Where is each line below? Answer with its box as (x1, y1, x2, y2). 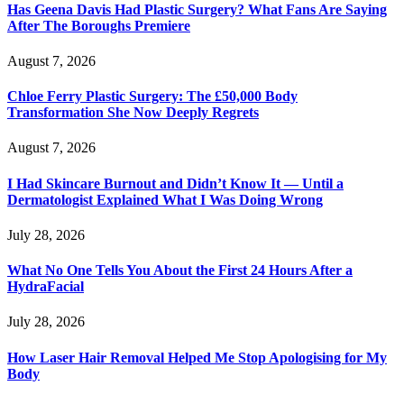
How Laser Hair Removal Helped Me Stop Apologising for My (7, 349, 387, 365)
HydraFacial (7, 279, 84, 295)
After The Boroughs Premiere (7, 17, 190, 33)
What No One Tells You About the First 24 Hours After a (7, 262, 353, 279)
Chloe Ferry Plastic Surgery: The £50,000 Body (7, 88, 298, 105)
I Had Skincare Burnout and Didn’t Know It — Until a (7, 175, 344, 191)
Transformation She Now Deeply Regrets (7, 105, 259, 121)
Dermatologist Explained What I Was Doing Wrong (7, 191, 323, 207)
